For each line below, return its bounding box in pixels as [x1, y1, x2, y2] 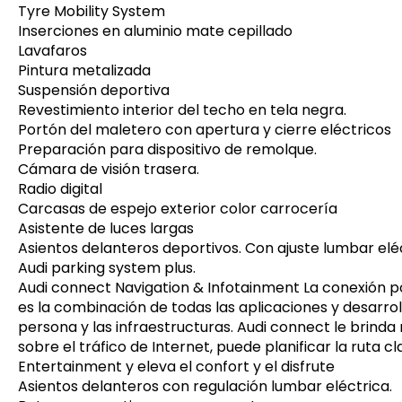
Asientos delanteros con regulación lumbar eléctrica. [18, 376, 392, 398]
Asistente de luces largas [18, 218, 194, 240]
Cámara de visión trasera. [18, 159, 199, 180]
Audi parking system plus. [18, 258, 196, 279]
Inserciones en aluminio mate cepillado [18, 21, 293, 42]
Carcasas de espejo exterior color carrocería [18, 198, 337, 220]
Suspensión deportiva [18, 80, 170, 101]
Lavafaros [18, 40, 87, 62]
